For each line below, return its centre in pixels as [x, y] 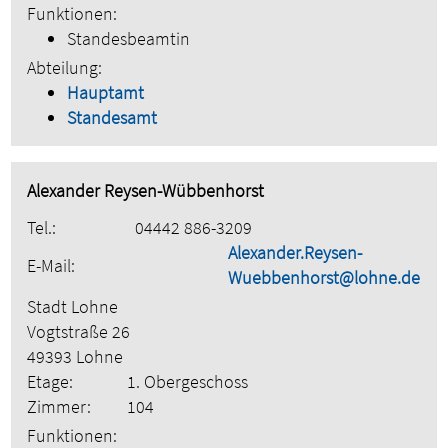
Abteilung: [65, 68]
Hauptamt [106, 93]
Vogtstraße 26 [79, 332]
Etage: [50, 382]
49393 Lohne [75, 357]
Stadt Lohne [73, 307]
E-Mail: [51, 265]
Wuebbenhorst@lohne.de [324, 278]
